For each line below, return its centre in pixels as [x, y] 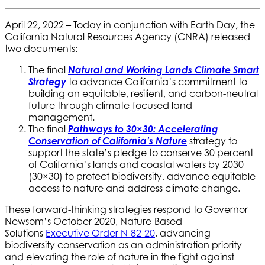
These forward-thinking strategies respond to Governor [126, 209]
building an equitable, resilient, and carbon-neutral [143, 93]
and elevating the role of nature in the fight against [119, 256]
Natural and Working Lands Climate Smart [164, 70]
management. [65, 117]
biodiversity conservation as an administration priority [123, 245]
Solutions [25, 233]
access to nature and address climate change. [138, 188]
